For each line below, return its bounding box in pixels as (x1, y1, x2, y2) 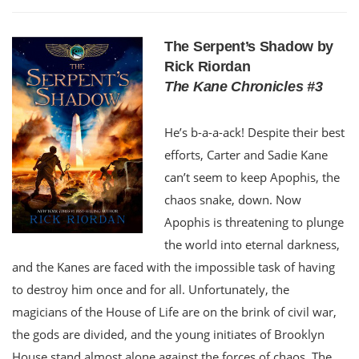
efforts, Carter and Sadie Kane (164, 146, 328, 163)
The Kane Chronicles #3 (164, 78, 323, 95)
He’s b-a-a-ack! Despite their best (164, 123, 345, 140)
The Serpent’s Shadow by (164, 38, 334, 54)
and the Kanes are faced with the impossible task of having (12, 258, 335, 275)
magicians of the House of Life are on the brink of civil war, (12, 303, 337, 320)
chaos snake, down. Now (164, 191, 301, 208)
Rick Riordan (164, 58, 251, 75)
